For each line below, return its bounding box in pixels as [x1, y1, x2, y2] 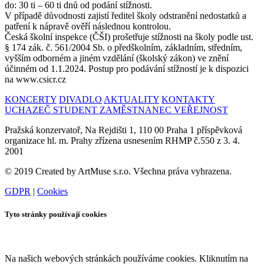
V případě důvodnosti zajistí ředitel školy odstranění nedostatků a [5, 10, 246, 21]
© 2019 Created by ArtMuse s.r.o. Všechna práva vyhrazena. [5, 166, 232, 176]
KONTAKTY [161, 94, 215, 104]
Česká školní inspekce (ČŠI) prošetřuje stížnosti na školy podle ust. [5, 31, 253, 42]
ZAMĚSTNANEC [100, 104, 174, 115]
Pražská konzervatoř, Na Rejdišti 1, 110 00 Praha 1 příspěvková [5, 124, 242, 135]
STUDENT [53, 104, 100, 115]
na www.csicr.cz [5, 74, 66, 84]
